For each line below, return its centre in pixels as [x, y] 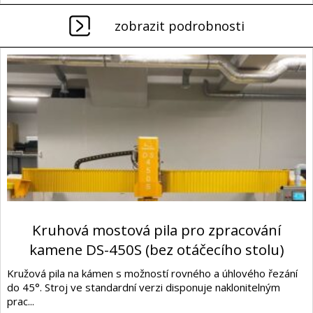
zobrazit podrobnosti [179, 26]
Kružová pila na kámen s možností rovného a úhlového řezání [152, 273]
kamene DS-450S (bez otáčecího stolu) [156, 249]
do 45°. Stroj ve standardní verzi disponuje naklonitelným [144, 287]
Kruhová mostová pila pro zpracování [156, 230]
